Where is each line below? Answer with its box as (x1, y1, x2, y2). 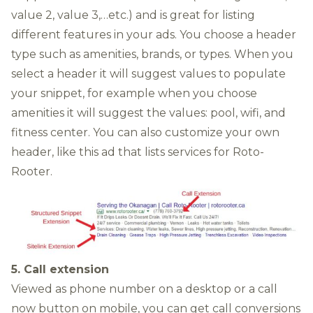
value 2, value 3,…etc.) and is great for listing (11, 8, 255, 22)
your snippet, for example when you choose (11, 86, 257, 100)
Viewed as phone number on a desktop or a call (11, 282, 277, 296)
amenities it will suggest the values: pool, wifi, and (11, 105, 286, 119)
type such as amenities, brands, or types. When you (11, 47, 293, 61)
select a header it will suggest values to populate (11, 66, 286, 80)
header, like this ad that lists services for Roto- (11, 145, 264, 159)
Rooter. (11, 164, 52, 178)
